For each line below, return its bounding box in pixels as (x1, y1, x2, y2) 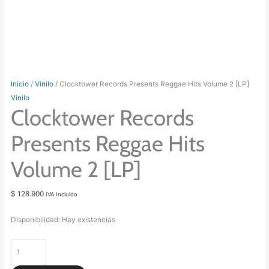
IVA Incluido (46, 190, 78, 198)
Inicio (11, 80, 29, 89)
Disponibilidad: (11, 216, 61, 225)
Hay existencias (62, 216, 116, 225)
